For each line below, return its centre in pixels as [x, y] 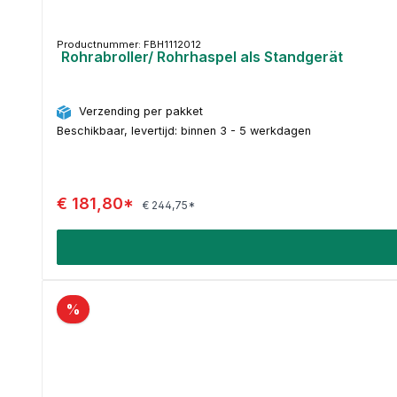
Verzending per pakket [141, 112]
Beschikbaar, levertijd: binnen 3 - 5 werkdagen [184, 130]
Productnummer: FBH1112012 [129, 44]
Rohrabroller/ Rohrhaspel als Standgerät [202, 56]
